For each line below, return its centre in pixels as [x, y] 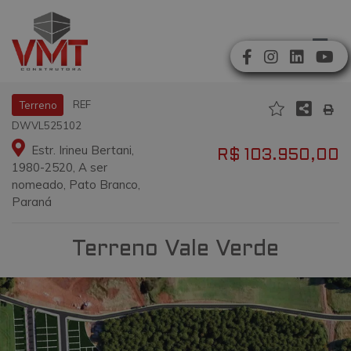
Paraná [32, 201]
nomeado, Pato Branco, [76, 184]
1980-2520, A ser [60, 167]
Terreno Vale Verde [175, 250]
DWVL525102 [47, 125]
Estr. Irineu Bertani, [81, 150]
